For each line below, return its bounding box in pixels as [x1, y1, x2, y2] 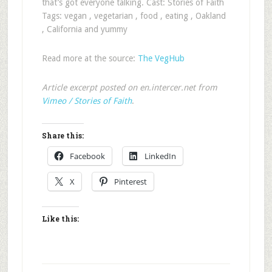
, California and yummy [41, 24, 127, 34]
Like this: [41, 214, 79, 223]
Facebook [69, 151, 105, 161]
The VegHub [137, 53, 185, 63]
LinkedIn [144, 151, 176, 161]
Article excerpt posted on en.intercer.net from [41, 83, 217, 92]
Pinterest [114, 176, 147, 187]
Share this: [41, 131, 84, 140]
